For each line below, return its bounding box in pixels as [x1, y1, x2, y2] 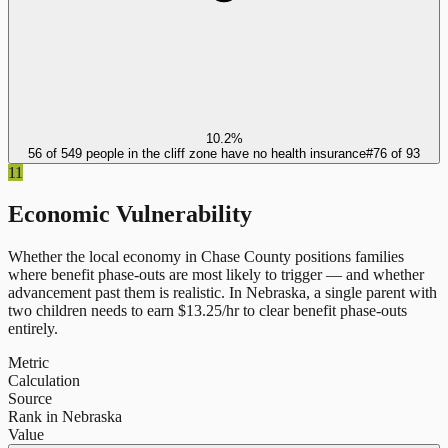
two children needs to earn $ [8, 302, 186, 320]
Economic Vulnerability [8, 201, 252, 228]
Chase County [201, 248, 291, 266]
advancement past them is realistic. [8, 284, 225, 302]
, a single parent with [306, 284, 437, 302]
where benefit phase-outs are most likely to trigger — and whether [8, 266, 424, 284]
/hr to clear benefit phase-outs [222, 302, 407, 320]
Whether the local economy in [8, 248, 201, 266]
